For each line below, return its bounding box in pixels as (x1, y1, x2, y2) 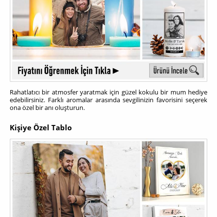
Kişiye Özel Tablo (10, 122, 72, 132)
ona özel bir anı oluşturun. (10, 103, 85, 112)
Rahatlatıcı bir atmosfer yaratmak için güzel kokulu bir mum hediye (10, 88, 207, 97)
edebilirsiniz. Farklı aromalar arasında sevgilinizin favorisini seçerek (10, 95, 207, 105)
